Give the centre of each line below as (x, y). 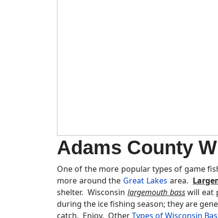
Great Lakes (145, 181)
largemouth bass (156, 192)
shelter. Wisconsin (92, 192)
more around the (90, 181)
